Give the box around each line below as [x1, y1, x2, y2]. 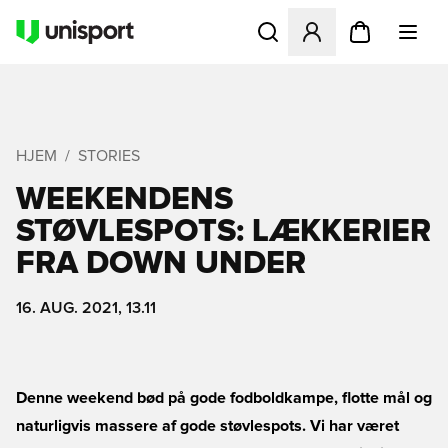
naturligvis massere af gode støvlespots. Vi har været [16, 418, 399, 434]
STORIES [78, 148, 140, 164]
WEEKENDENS [16, 184, 233, 216]
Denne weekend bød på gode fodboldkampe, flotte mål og [16, 390, 432, 406]
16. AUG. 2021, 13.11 [16, 300, 156, 316]
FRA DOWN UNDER [16, 248, 306, 280]
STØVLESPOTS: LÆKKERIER [16, 216, 431, 248]
